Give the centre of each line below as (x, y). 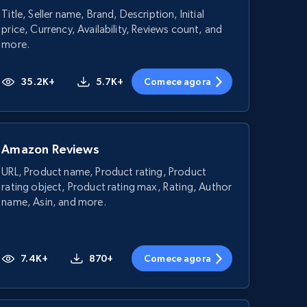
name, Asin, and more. (54, 202)
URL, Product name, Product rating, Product (104, 172)
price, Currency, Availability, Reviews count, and (112, 29)
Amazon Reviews (50, 149)
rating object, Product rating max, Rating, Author (117, 187)
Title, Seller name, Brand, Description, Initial (103, 14)
